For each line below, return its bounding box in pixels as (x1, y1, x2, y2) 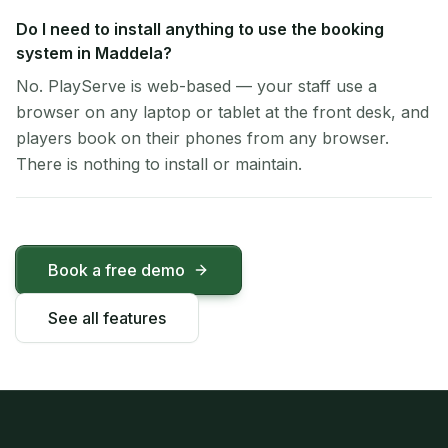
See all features (48, 308, 166, 328)
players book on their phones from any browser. (16, 128, 389, 148)
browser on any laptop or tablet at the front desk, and (16, 102, 429, 122)
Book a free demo (48, 260, 185, 280)
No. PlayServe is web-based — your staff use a (16, 76, 377, 96)
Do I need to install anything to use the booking (16, 19, 384, 39)
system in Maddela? (16, 43, 172, 63)
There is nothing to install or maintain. (16, 154, 302, 174)
